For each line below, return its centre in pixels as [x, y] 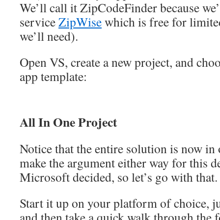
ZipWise [80, 21]
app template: [53, 76]
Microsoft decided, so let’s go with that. [119, 177]
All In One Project [69, 122]
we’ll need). [49, 36]
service [39, 21]
